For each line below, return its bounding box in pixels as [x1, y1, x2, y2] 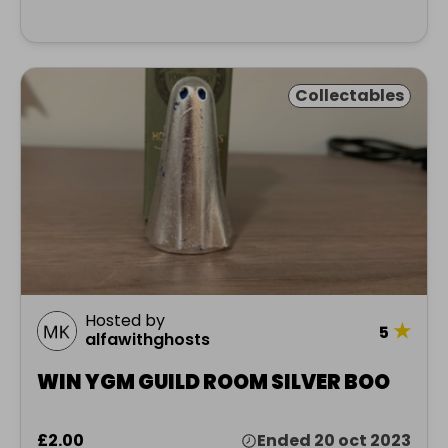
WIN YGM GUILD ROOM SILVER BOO [37, 367, 390, 396]
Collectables [295, 83, 404, 107]
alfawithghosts [85, 327, 210, 351]
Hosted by [85, 308, 165, 332]
